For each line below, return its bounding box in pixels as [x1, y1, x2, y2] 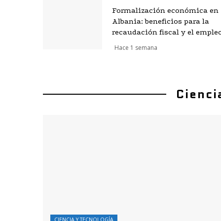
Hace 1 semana [114, 43, 157, 52]
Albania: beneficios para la [112, 17, 209, 26]
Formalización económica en [112, 6, 219, 15]
